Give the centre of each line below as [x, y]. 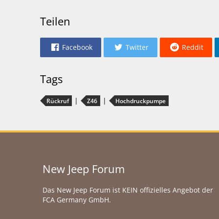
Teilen [55, 21]
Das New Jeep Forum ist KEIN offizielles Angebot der [128, 190]
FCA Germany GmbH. [77, 200]
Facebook [77, 47]
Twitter [137, 47]
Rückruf [58, 101]
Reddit [193, 47]
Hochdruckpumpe [141, 101]
